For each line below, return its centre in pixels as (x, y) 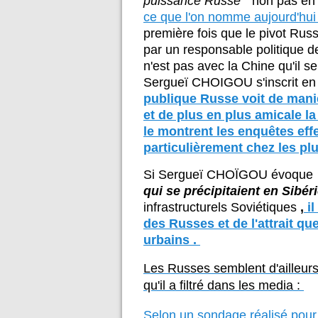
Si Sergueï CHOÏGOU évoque (230, 175)
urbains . (172, 240)
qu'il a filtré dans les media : (224, 285)
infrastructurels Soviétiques (222, 207)
